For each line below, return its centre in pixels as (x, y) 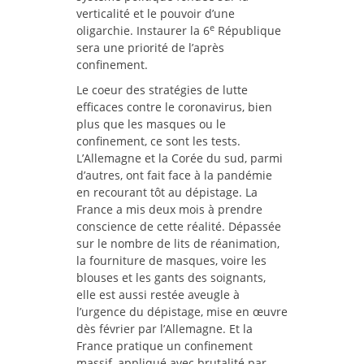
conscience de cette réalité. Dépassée (179, 227)
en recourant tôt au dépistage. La (167, 193)
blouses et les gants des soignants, (171, 278)
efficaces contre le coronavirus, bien (174, 107)
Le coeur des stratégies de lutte (162, 90)
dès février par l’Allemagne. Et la (165, 329)
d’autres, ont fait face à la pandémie (174, 175)
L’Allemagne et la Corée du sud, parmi (180, 158)
